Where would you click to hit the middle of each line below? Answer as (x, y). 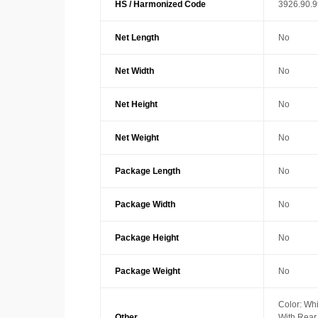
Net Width (134, 71)
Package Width (145, 205)
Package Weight (147, 272)
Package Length (147, 171)
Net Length (137, 38)
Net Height (136, 105)
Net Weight (137, 138)
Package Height (147, 238)
